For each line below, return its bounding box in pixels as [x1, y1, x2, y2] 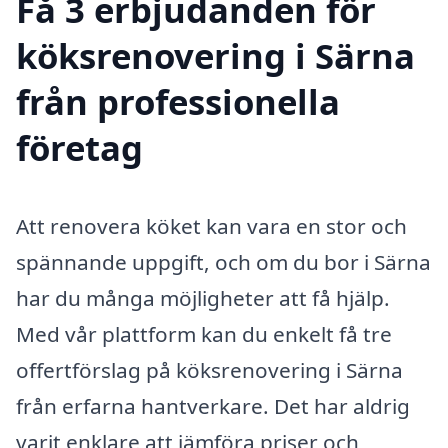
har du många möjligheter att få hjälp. [16, 284, 390, 313]
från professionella [16, 78, 340, 126]
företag [16, 124, 143, 172]
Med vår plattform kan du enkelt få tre [16, 320, 392, 349]
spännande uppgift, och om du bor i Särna [16, 248, 431, 277]
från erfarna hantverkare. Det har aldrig [16, 392, 410, 421]
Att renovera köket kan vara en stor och [16, 212, 407, 241]
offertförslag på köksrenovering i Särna [16, 356, 403, 385]
